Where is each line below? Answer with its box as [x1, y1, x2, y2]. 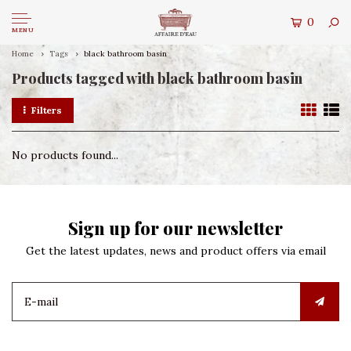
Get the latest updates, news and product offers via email [25, 244, 326, 258]
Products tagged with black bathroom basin [12, 69, 302, 88]
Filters [31, 104, 63, 116]
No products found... [12, 148, 118, 162]
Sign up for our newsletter [68, 216, 283, 240]
